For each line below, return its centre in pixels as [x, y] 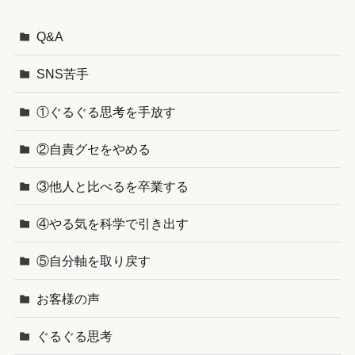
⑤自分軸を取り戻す [94, 261]
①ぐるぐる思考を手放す [107, 111]
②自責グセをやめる [94, 149]
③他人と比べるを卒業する [113, 186]
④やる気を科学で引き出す [113, 224]
